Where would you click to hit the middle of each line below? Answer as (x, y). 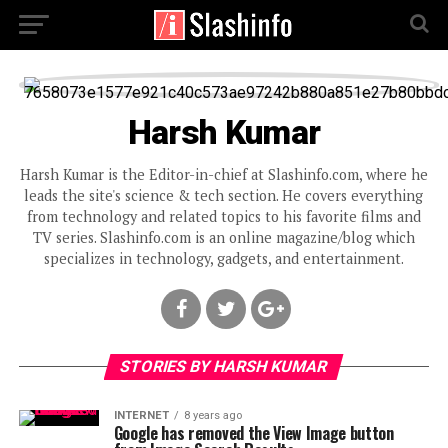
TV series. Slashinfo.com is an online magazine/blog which (223, 237)
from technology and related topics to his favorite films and (223, 216)
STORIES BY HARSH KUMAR (224, 366)
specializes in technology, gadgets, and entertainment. (223, 258)
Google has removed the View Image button (253, 433)
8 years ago (212, 415)
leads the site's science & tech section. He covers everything (224, 195)
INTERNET (141, 415)
